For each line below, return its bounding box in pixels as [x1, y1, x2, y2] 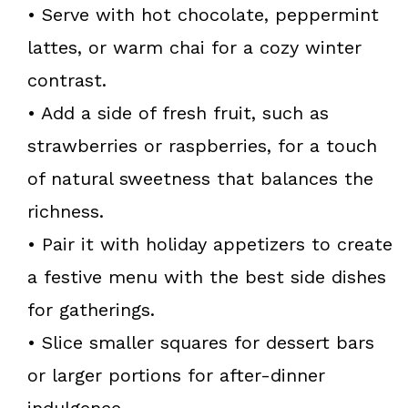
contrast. [27, 68, 107, 91]
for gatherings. [27, 298, 155, 321]
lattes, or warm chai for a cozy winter [27, 36, 362, 58]
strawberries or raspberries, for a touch [27, 134, 377, 157]
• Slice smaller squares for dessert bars [27, 331, 374, 353]
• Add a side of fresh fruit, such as [27, 101, 329, 124]
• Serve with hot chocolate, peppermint [27, 3, 379, 25]
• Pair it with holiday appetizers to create [27, 232, 393, 255]
